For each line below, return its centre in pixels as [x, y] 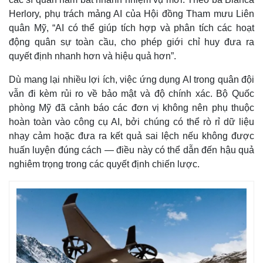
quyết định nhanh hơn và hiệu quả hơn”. [92, 56]
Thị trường [160, 204]
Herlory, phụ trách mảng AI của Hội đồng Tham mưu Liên [131, 14]
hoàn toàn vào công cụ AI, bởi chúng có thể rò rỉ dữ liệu [131, 122]
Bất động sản [37, 219]
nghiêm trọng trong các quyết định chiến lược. [104, 164]
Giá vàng [159, 219]
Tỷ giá [154, 244]
